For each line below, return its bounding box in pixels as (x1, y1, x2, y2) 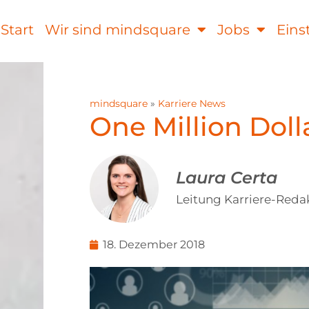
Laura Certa (175, 168, 277, 188)
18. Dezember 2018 (102, 237, 205, 251)
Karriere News (157, 97, 226, 109)
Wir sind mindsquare (44, 21, 190, 38)
